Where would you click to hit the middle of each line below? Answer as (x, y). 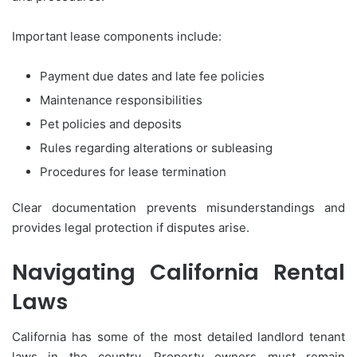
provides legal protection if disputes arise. (131, 227)
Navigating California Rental (178, 272)
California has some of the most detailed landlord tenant (178, 337)
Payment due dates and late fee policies (152, 76)
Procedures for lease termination (133, 171)
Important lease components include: (117, 36)
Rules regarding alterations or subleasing (156, 147)
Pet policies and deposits (111, 124)
